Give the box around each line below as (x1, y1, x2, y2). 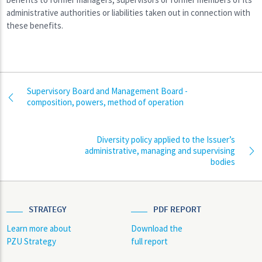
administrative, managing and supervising (84, 145, 235, 157)
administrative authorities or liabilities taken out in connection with (6, 7, 251, 19)
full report (131, 235, 168, 247)
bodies (210, 156, 235, 168)
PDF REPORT (153, 203, 201, 215)
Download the (131, 222, 182, 234)
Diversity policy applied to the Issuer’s (96, 134, 235, 146)
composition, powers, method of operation (27, 96, 184, 108)
